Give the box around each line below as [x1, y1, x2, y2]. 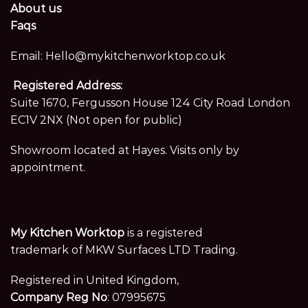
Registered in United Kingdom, [10, 273, 179, 287]
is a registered [124, 225, 203, 239]
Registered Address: [13, 79, 122, 93]
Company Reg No [10, 290, 107, 304]
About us [10, 2, 61, 16]
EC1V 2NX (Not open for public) [10, 113, 182, 127]
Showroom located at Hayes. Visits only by [10, 143, 239, 157]
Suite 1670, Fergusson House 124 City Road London [10, 96, 290, 110]
